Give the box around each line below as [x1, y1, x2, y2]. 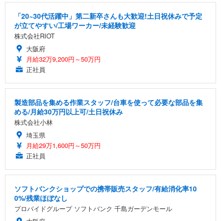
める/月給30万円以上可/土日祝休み [14, 106, 123, 116]
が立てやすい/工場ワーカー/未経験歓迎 [14, 20, 136, 30]
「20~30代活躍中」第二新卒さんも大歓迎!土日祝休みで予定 [14, 10, 202, 21]
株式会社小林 [14, 117, 53, 127]
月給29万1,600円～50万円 [26, 140, 101, 150]
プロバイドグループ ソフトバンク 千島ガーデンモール [14, 203, 172, 213]
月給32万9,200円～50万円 [26, 54, 101, 64]
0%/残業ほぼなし [14, 192, 68, 203]
